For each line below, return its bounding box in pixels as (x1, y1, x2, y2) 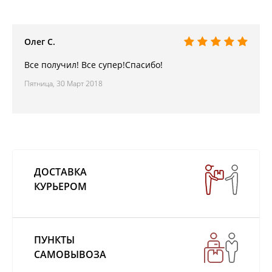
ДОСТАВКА (34, 165, 87, 178)
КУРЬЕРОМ (34, 179, 87, 193)
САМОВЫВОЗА (34, 247, 106, 261)
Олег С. (24, 35, 55, 47)
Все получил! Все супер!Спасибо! (24, 58, 163, 70)
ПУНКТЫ (34, 233, 75, 246)
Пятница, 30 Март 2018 (24, 78, 103, 89)
